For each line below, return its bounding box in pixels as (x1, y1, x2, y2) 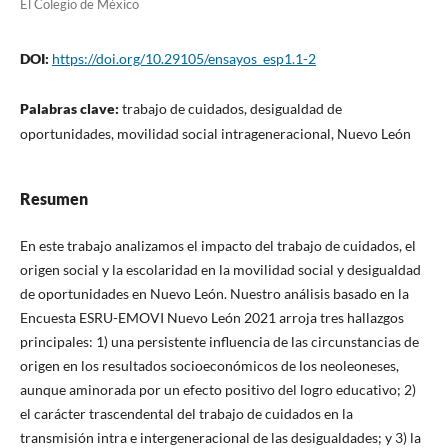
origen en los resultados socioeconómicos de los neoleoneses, (19, 357, 399, 375)
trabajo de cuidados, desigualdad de (121, 100, 342, 118)
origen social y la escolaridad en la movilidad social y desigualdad (19, 261, 421, 279)
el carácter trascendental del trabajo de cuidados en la (19, 405, 353, 423)
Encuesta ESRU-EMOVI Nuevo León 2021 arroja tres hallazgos (19, 309, 404, 327)
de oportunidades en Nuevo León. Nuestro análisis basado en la (19, 285, 409, 303)
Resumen (19, 189, 88, 209)
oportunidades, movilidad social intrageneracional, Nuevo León (19, 125, 411, 143)
